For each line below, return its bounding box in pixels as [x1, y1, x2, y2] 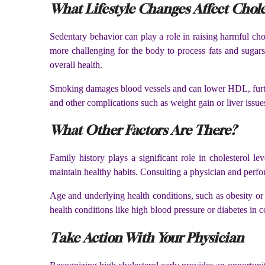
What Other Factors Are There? [50, 122, 240, 138]
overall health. [50, 59, 107, 70]
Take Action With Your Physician [50, 230, 244, 245]
